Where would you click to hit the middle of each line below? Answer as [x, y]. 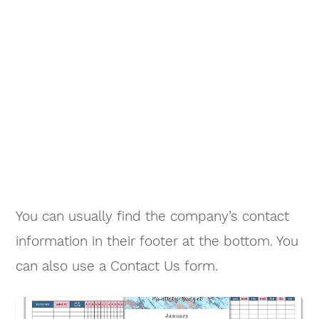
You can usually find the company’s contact [153, 216]
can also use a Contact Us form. [117, 266]
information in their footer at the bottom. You [157, 241]
